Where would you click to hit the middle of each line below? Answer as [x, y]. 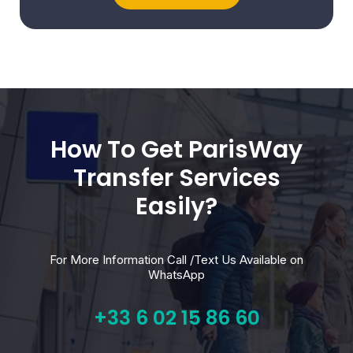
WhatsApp [176, 275]
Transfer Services [176, 178]
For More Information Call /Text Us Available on [176, 260]
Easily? [176, 207]
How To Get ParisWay [176, 150]
